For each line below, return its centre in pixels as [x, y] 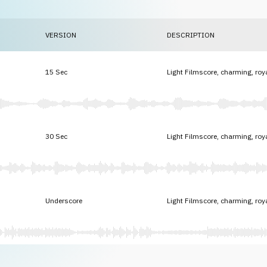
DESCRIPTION [191, 35]
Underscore [64, 200]
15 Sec [56, 72]
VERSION [61, 35]
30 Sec [56, 136]
